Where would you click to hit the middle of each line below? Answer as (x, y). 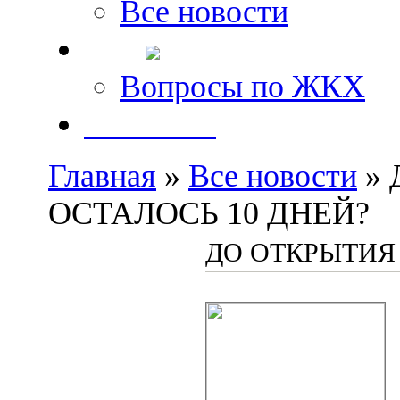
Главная (102, 176)
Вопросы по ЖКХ (242, 87)
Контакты (150, 124)
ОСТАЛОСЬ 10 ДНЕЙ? (209, 213)
